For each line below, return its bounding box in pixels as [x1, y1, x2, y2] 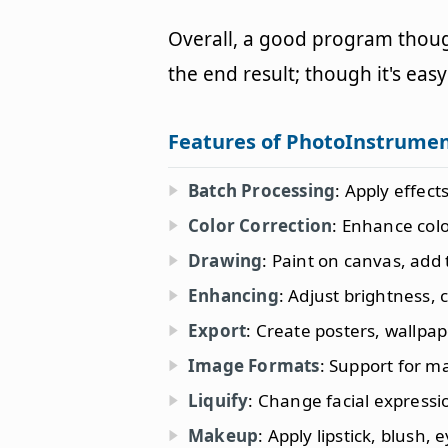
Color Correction [188, 214, 333, 238]
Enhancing [188, 284, 279, 308]
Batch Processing [188, 179, 336, 203]
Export [188, 319, 247, 343]
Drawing [188, 249, 263, 273]
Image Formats [188, 354, 320, 378]
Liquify [188, 389, 249, 413]
